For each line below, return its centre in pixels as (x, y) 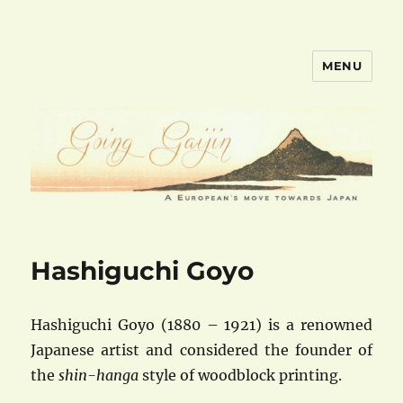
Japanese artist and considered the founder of (201, 350)
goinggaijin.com (119, 79)
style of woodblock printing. (241, 376)
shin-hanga (99, 376)
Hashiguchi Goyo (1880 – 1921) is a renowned (201, 325)
